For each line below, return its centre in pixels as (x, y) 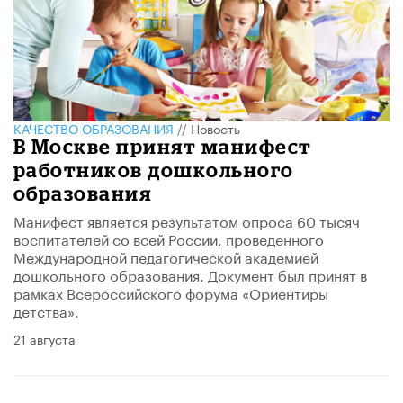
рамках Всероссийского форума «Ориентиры (171, 291)
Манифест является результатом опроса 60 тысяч (187, 219)
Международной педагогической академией (166, 255)
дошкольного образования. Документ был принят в (190, 273)
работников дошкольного (154, 169)
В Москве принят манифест (163, 146)
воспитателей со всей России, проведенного (169, 237)
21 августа (45, 338)
